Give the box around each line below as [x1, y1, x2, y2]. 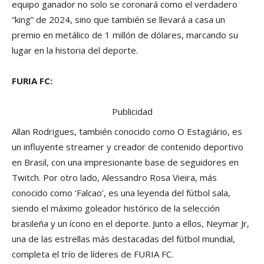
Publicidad [111, 105, 153, 118]
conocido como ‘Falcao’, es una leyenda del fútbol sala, [12, 187, 230, 199]
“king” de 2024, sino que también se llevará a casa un [12, 14, 225, 26]
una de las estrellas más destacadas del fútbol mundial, [12, 233, 235, 245]
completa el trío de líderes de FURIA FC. [12, 248, 173, 260]
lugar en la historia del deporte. [12, 44, 138, 57]
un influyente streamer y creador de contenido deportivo [12, 141, 243, 153]
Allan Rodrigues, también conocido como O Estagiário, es [12, 126, 242, 138]
